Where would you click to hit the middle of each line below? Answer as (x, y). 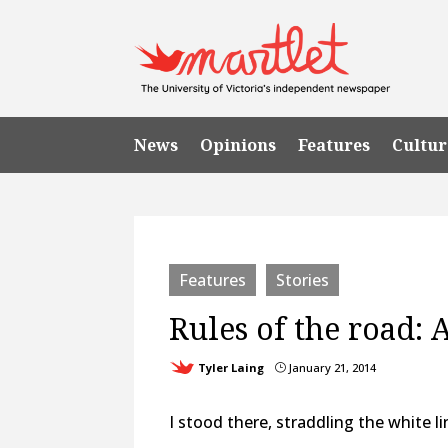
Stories (303, 279)
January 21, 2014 (331, 367)
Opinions (238, 144)
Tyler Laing (231, 367)
